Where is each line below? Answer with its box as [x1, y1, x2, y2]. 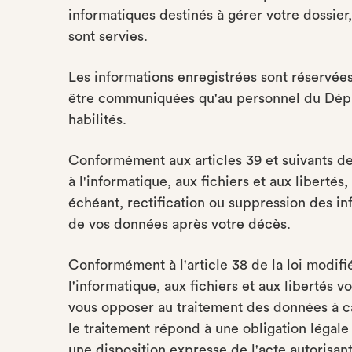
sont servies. [68, 29, 148, 43]
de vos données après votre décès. [68, 217, 291, 231]
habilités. [68, 112, 126, 126]
